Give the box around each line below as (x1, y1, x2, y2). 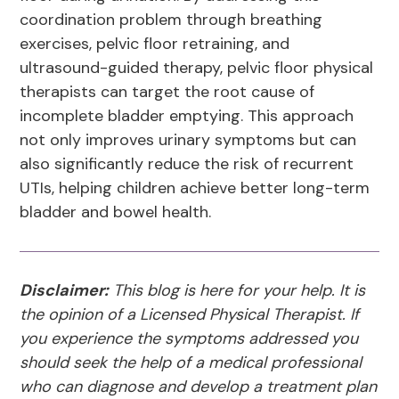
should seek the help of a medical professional (20, 352, 362, 374)
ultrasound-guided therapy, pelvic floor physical (20, 57, 374, 79)
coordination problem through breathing (20, 9, 323, 31)
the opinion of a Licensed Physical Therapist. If (20, 304, 360, 326)
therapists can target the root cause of (20, 81, 315, 103)
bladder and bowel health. (20, 201, 216, 224)
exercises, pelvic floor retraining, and (20, 33, 290, 55)
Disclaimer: (20, 280, 110, 302)
